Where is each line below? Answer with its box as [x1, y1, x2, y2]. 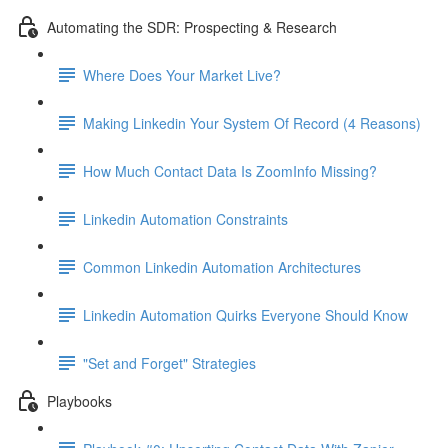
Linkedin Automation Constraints [83, 208, 288, 229]
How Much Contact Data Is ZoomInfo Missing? [83, 160, 377, 181]
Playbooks [47, 390, 112, 411]
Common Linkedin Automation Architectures [83, 256, 361, 277]
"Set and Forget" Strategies [83, 352, 256, 373]
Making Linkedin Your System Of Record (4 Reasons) [83, 112, 421, 133]
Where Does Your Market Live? [83, 64, 281, 85]
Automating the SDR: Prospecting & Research [47, 16, 337, 37]
